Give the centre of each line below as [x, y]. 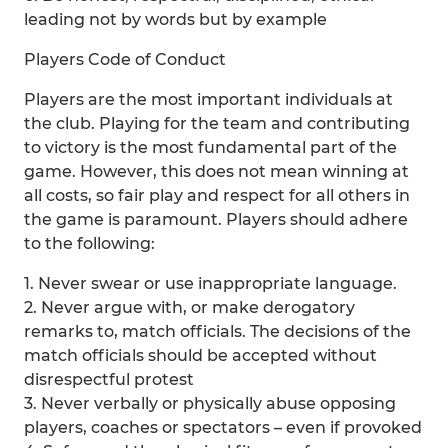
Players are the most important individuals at [208, 99]
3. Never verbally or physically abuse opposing [210, 403]
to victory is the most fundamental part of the [210, 147]
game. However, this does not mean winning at [216, 171]
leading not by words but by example [175, 19]
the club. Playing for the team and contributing [217, 123]
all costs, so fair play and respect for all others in [217, 195]
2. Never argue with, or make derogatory [189, 307]
